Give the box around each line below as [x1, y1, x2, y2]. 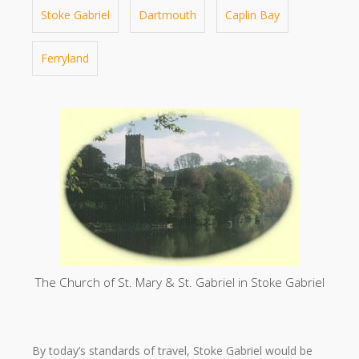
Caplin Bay [225, 7, 280, 23]
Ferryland [41, 50, 89, 67]
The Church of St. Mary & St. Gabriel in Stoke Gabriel [34, 274, 325, 292]
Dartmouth [139, 7, 196, 23]
